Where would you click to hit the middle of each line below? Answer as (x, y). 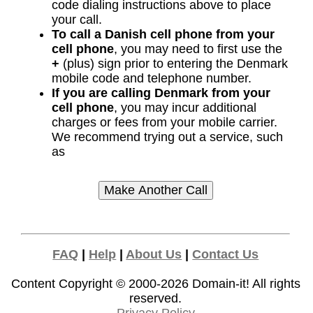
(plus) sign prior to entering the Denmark (173, 64)
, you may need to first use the (198, 49)
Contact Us (226, 255)
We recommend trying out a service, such (167, 137)
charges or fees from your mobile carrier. (164, 123)
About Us (154, 255)
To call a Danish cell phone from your (163, 35)
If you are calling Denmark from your (161, 93)
